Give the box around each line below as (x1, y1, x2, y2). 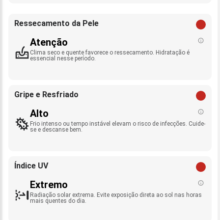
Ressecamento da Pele (14, 19, 99, 28)
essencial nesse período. (30, 55, 96, 62)
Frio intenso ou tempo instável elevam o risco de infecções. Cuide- (30, 120, 205, 128)
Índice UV (14, 161, 48, 171)
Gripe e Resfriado (14, 90, 79, 100)
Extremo (30, 179, 68, 191)
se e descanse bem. (30, 126, 82, 134)
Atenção (30, 36, 68, 49)
